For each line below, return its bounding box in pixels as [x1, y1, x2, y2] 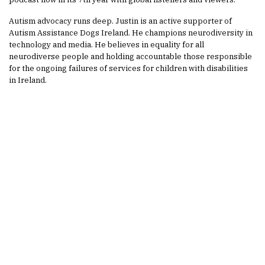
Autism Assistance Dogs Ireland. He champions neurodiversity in [9, 27, 253, 38]
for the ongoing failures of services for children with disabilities [9, 63, 248, 73]
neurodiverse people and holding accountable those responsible [9, 51, 252, 62]
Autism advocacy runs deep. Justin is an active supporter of [9, 15, 232, 26]
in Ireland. [9, 75, 47, 85]
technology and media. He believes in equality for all [9, 39, 204, 50]
